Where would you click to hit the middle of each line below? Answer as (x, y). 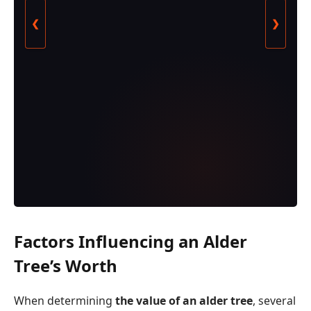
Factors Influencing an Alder (131, 242)
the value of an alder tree (184, 301)
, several (274, 301)
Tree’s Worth (66, 266)
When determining (65, 301)
